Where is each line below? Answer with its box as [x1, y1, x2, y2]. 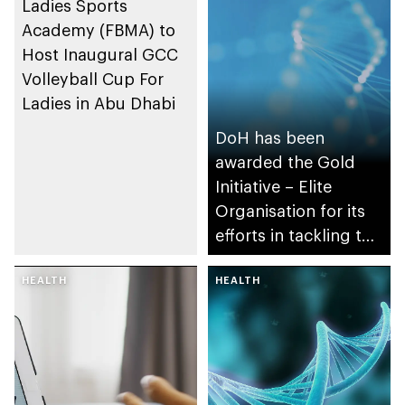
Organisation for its [215, 201, 365, 221]
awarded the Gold [215, 152, 355, 173]
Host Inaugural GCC [22, 43, 178, 64]
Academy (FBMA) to [22, 19, 175, 40]
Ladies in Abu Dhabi [22, 92, 175, 113]
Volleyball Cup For [22, 68, 164, 89]
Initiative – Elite [215, 176, 332, 197]
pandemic [215, 250, 293, 270]
